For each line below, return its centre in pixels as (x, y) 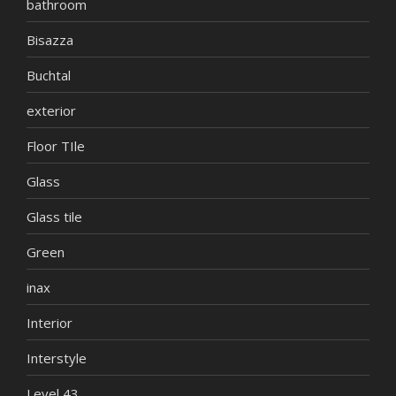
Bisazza (50, 39)
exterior (51, 110)
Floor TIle (56, 145)
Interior (49, 322)
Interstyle (57, 358)
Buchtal (49, 75)
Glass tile (54, 216)
